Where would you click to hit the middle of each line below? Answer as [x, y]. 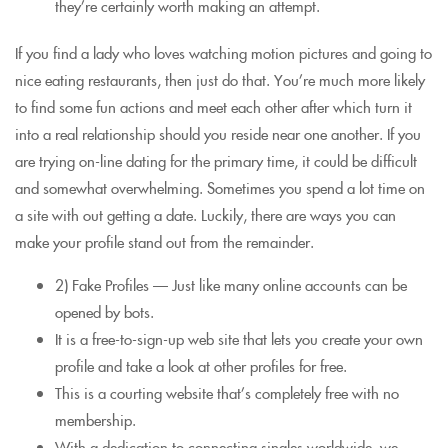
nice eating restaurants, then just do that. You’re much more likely [220, 79]
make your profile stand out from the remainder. [164, 241]
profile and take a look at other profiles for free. [201, 365]
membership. [95, 419]
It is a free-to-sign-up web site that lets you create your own [239, 338]
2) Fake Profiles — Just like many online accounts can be [231, 284]
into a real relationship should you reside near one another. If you [218, 133]
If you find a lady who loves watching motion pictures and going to [223, 52]
